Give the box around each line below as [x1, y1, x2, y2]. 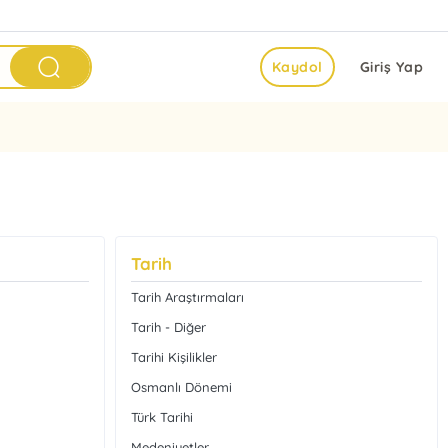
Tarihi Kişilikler [130, 349, 217, 365]
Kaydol [271, 58, 323, 76]
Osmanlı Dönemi [130, 379, 232, 395]
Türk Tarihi [130, 409, 193, 425]
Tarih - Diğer [130, 319, 206, 335]
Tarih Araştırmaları [130, 289, 244, 305]
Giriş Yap [359, 58, 423, 76]
